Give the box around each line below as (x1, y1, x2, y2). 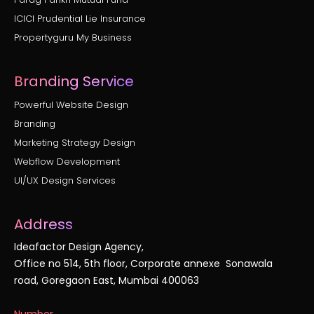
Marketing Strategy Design (14, 136, 135, 150)
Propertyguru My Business (14, 31, 132, 45)
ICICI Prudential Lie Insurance (14, 12, 146, 26)
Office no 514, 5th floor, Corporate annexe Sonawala (14, 257, 273, 271)
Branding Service (14, 71, 134, 92)
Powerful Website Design (14, 98, 128, 112)
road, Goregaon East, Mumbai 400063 (14, 273, 199, 288)
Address (14, 214, 73, 235)
